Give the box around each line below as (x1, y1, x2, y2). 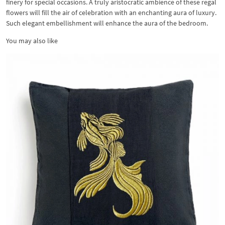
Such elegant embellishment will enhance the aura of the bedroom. (6, 19, 208, 28)
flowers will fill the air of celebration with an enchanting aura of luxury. (6, 8, 216, 17)
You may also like (6, 36, 58, 45)
